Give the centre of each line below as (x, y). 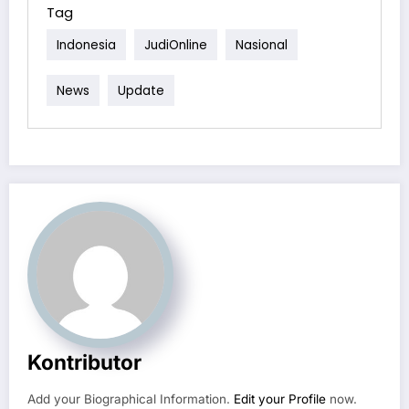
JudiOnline (176, 45)
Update (141, 90)
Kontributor (84, 362)
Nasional (262, 45)
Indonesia (86, 45)
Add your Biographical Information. (131, 399)
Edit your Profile (280, 399)
